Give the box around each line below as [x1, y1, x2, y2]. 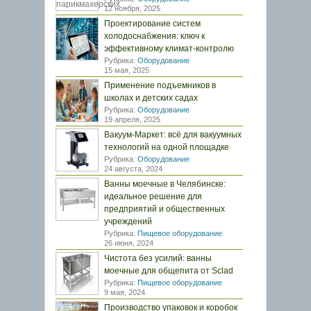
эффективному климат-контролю [104, 44, 234, 53]
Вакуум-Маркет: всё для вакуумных [104, 130, 242, 140]
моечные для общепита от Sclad [104, 266, 233, 276]
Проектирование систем [104, 19, 201, 28]
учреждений [104, 217, 152, 226]
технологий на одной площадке [104, 142, 229, 152]
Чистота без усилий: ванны [104, 253, 212, 263]
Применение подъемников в [104, 81, 216, 90]
